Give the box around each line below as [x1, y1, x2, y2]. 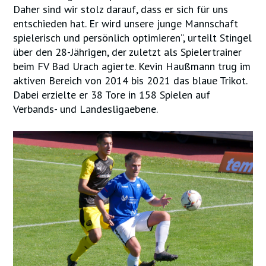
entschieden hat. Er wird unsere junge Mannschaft [13, 17, 239, 30]
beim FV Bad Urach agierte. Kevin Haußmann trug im [13, 59, 251, 73]
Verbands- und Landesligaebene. [13, 102, 159, 116]
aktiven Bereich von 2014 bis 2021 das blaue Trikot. [13, 74, 248, 87]
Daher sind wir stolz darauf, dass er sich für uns [13, 2, 229, 16]
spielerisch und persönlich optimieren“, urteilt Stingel [13, 31, 252, 45]
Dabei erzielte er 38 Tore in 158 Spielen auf [13, 88, 211, 102]
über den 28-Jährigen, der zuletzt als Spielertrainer [13, 45, 242, 59]
